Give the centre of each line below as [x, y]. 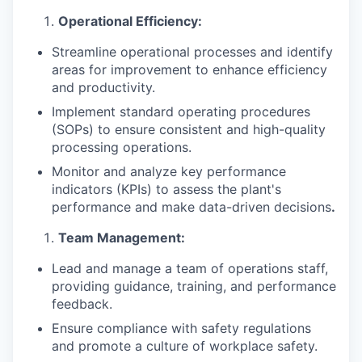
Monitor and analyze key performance [169, 171]
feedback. [82, 304]
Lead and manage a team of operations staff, [190, 268]
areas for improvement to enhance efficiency [189, 69]
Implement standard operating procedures [181, 112]
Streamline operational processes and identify [192, 52]
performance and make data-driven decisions [192, 207]
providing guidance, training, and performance [194, 286]
